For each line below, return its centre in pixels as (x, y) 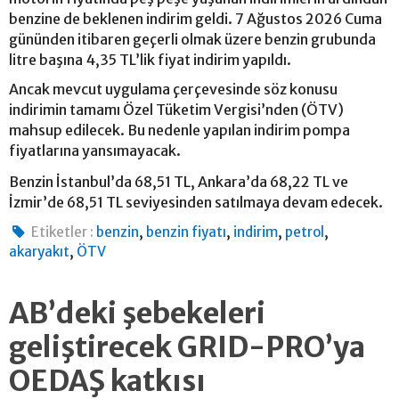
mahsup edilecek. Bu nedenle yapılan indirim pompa (179, 130)
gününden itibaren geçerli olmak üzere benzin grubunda (192, 39)
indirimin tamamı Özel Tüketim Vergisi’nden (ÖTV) (176, 109)
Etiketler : (63, 232)
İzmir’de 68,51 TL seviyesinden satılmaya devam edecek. (196, 202)
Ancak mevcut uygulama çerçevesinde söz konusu (173, 89)
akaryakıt (39, 251)
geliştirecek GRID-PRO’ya (187, 347)
